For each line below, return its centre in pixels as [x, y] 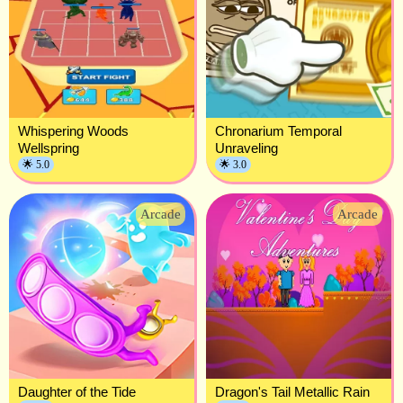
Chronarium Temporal [278, 130]
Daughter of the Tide [77, 391]
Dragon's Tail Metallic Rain [292, 391]
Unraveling [246, 148]
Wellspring [49, 148]
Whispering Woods [73, 130]
